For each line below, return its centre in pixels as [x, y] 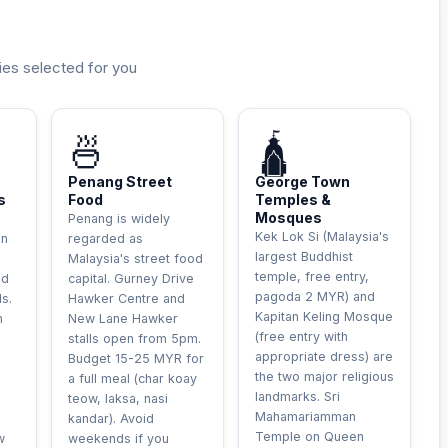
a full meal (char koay [132, 378]
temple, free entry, [312, 276]
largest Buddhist [304, 256]
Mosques [288, 217]
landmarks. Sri [297, 396]
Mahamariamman [305, 416]
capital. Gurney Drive [131, 278]
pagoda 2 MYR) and [315, 296]
